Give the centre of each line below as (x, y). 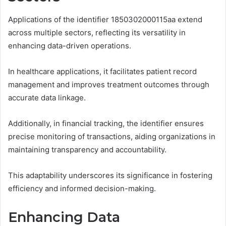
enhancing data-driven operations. (70, 45)
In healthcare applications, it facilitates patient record (102, 71)
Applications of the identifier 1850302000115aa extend (105, 19)
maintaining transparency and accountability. (87, 149)
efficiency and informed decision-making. (82, 188)
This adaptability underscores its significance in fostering (110, 175)
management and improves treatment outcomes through (109, 84)
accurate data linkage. (47, 97)
